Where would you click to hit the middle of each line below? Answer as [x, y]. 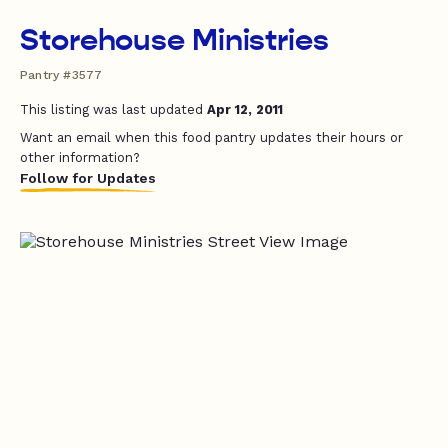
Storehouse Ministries [174, 40]
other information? [80, 157]
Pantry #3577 [61, 75]
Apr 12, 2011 [245, 109]
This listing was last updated [113, 109]
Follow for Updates [88, 178]
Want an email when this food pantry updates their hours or [211, 137]
